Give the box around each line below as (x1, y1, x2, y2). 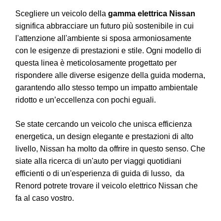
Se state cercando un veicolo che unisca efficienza (15, 119, 192, 128)
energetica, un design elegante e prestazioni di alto (15, 132, 193, 141)
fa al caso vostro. (15, 193, 74, 202)
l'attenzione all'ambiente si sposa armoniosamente (15, 34, 191, 42)
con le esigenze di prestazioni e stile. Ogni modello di (15, 46, 201, 55)
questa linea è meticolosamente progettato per (15, 58, 177, 67)
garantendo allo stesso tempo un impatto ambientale (15, 83, 198, 92)
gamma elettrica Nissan (108, 9, 195, 18)
